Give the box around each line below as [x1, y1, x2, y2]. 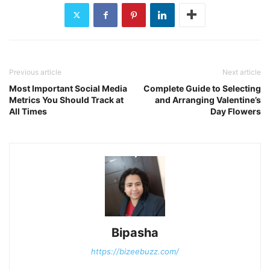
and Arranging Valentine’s [155, 94, 261, 105]
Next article [222, 67, 261, 77]
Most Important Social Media [9, 83, 127, 93]
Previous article [9, 67, 61, 77]
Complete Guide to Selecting [143, 83, 261, 93]
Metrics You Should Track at [9, 94, 124, 105]
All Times [9, 105, 47, 116]
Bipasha [111, 225, 159, 240]
